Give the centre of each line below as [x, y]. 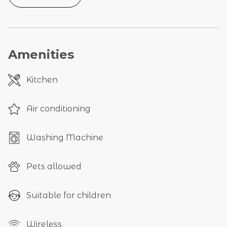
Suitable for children [69, 196]
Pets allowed [54, 167]
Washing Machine [65, 138]
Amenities [41, 55]
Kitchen [42, 80]
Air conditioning [59, 109]
